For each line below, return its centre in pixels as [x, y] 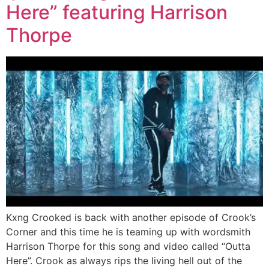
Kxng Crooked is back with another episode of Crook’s [131, 218]
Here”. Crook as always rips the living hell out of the [124, 261]
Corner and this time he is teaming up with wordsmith [128, 232]
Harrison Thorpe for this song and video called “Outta [128, 246]
